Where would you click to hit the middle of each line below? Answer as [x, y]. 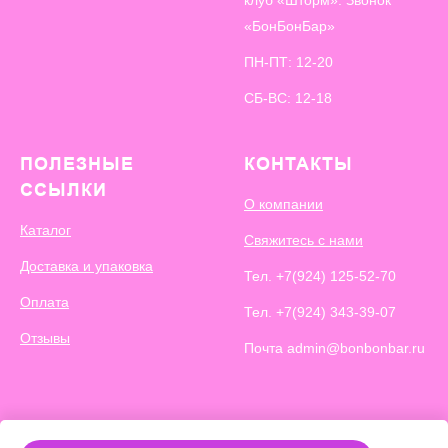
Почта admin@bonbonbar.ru [334, 348]
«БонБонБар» [289, 26]
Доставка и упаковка [86, 266]
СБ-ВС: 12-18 [288, 98]
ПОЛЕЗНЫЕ [77, 163]
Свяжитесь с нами [303, 240]
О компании [283, 204]
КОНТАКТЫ [298, 163]
